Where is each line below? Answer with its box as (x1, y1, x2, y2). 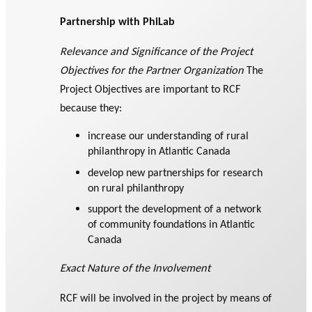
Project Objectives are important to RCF (60, 82, 241, 96)
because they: (60, 101, 123, 115)
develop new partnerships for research (88, 165, 263, 179)
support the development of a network (88, 201, 262, 215)
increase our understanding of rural (88, 129, 249, 143)
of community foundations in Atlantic (88, 217, 256, 231)
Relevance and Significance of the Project (60, 45, 253, 58)
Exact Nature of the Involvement (60, 260, 211, 274)
